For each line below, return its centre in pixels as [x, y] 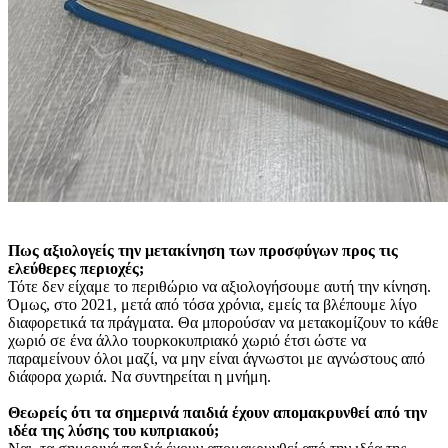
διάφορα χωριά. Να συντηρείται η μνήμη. [139, 376]
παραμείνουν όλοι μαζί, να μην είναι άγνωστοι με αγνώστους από [216, 358]
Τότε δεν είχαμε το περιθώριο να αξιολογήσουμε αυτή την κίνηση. [219, 286]
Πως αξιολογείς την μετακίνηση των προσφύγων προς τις [203, 250]
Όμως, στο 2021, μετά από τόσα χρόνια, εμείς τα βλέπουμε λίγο [212, 304]
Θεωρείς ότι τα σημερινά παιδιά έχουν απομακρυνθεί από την [217, 412]
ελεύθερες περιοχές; [76, 268]
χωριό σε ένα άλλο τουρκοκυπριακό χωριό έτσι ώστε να [187, 340]
